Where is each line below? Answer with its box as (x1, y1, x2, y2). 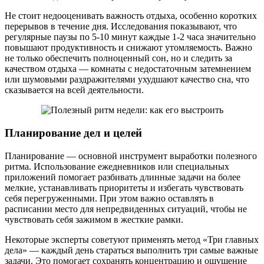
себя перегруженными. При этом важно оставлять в (5, 193, 214, 203)
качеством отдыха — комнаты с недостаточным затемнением (5, 64, 251, 74)
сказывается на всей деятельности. (5, 85, 144, 95)
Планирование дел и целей (5, 126, 142, 139)
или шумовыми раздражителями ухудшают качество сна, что (5, 74, 249, 85)
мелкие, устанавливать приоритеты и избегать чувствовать (5, 182, 243, 193)
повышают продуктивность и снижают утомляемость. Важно (5, 42, 252, 53)
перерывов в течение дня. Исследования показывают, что (5, 21, 237, 32)
